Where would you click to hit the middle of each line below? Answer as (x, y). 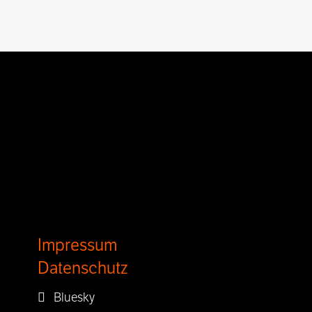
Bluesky (70, 297)
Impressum (77, 245)
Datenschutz (82, 268)
